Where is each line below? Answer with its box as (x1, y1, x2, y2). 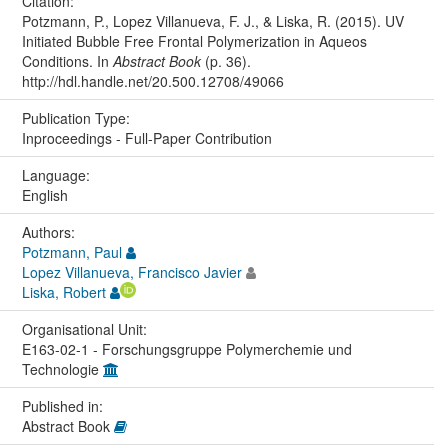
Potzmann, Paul (21, 241, 122, 262)
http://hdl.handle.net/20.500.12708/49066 (21, 70, 284, 91)
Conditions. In (21, 50, 113, 71)
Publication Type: (21, 107, 134, 128)
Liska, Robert (21, 281, 106, 302)
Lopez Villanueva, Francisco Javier (21, 261, 242, 282)
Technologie (21, 358, 103, 379)
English (21, 184, 68, 205)
